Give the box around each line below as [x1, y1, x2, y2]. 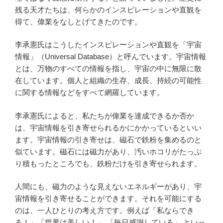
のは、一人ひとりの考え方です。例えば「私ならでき [15, 206, 194, 215]
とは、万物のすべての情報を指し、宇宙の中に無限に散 [15, 64, 202, 73]
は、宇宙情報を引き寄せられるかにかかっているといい [15, 123, 202, 132]
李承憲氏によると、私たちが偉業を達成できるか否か [15, 111, 194, 120]
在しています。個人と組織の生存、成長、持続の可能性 [15, 76, 202, 85]
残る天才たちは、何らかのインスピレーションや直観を [15, 5, 202, 14]
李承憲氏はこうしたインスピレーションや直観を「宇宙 [15, 40, 202, 49]
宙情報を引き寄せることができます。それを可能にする [15, 194, 202, 203]
